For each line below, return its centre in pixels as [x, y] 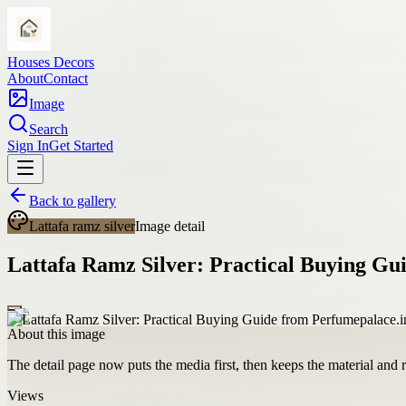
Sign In [28, 145]
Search [48, 129]
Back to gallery [72, 201]
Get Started [81, 145]
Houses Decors [51, 62]
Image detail [170, 226]
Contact [66, 78]
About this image [56, 333]
